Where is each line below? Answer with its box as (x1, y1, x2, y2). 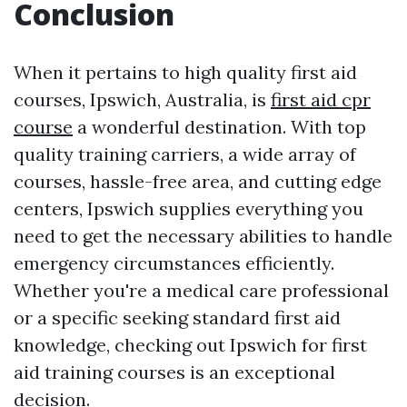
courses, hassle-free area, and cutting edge (14, 170, 382, 194)
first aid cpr (271, 88, 371, 112)
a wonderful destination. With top (73, 115, 366, 139)
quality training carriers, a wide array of (14, 143, 356, 166)
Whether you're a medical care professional (14, 279, 389, 303)
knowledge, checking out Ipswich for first (14, 333, 367, 357)
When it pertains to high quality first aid (14, 61, 357, 84)
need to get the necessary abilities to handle (14, 224, 392, 248)
